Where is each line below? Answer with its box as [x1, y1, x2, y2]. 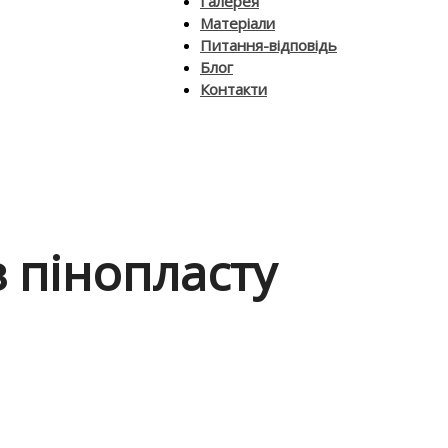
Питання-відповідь [200, 35, 337, 55]
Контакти [200, 79, 267, 99]
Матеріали [200, 13, 275, 33]
